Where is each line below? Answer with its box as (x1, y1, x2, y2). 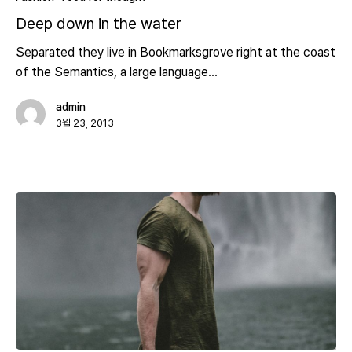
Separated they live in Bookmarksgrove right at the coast (16, 45, 335, 60)
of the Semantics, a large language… (16, 64, 218, 79)
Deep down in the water (16, 14, 181, 33)
